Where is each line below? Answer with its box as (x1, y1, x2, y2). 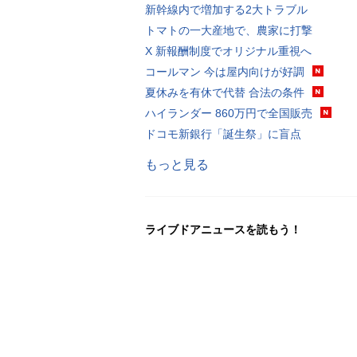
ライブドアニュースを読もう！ (145, 222, 301, 236)
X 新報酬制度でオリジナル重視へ (145, 44, 312, 57)
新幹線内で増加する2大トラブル (145, 2, 308, 16)
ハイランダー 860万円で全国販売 (145, 106, 312, 120)
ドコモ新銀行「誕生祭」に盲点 (145, 127, 301, 140)
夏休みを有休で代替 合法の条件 (145, 85, 304, 99)
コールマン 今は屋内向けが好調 (145, 65, 304, 78)
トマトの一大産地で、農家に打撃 (145, 23, 312, 37)
